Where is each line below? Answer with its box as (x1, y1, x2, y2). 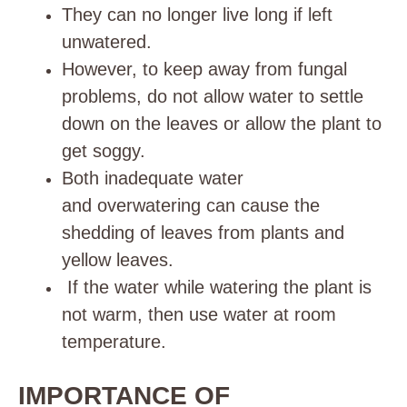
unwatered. (62, 32, 152, 52)
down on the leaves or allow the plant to (62, 114, 382, 134)
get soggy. (62, 141, 145, 161)
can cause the (201, 195, 320, 215)
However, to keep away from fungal (62, 59, 347, 79)
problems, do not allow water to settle (62, 86, 363, 106)
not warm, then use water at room (62, 304, 336, 324)
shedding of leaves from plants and (62, 223, 344, 243)
